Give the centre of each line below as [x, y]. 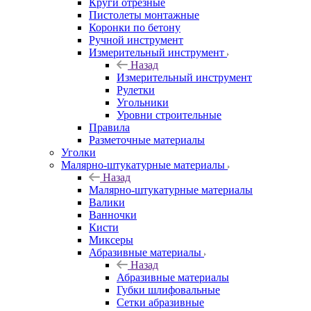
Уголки [78, 152]
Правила [109, 127]
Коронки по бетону [135, 27]
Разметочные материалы [147, 140]
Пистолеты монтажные [144, 15]
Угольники [143, 102]
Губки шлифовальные [168, 289]
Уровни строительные [169, 115]
